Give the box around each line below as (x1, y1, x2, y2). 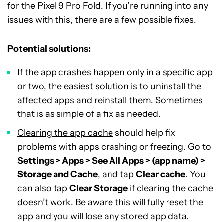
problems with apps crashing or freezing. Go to (17, 141, 211, 152)
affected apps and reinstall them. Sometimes (17, 95, 203, 106)
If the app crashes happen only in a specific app (17, 67, 213, 78)
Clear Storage (69, 183, 128, 194)
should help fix (113, 127, 175, 138)
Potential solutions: (7, 43, 91, 54)
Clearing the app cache (17, 127, 113, 138)
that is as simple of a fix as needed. (17, 109, 161, 119)
